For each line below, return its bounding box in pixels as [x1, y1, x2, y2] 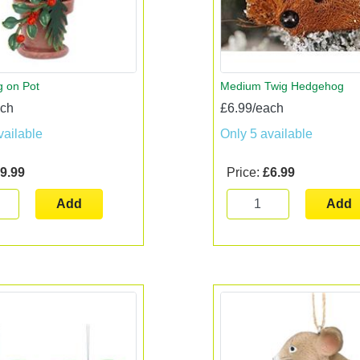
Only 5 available [219, 126, 313, 141]
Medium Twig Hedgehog [219, 79, 344, 92]
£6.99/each [219, 100, 284, 115]
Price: [226, 165, 263, 179]
